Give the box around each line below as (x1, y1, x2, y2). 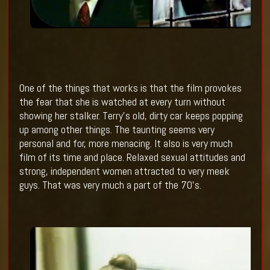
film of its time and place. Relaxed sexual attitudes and (19, 150, 245, 165)
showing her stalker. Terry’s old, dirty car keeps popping (19, 108, 243, 123)
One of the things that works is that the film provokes (19, 81, 242, 95)
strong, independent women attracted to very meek (19, 164, 230, 178)
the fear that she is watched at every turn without (19, 95, 225, 109)
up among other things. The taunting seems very (19, 122, 215, 137)
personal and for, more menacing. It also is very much (19, 136, 233, 151)
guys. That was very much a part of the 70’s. (19, 178, 204, 192)
